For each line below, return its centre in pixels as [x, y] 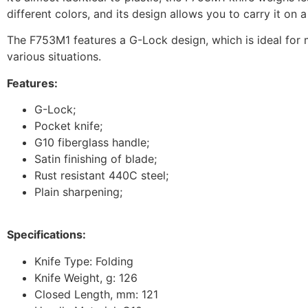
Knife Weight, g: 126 [86, 277]
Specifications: [46, 235]
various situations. [54, 57]
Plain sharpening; [78, 191]
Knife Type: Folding [84, 261]
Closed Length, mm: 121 [96, 294]
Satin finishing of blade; [96, 158]
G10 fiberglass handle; [92, 142]
